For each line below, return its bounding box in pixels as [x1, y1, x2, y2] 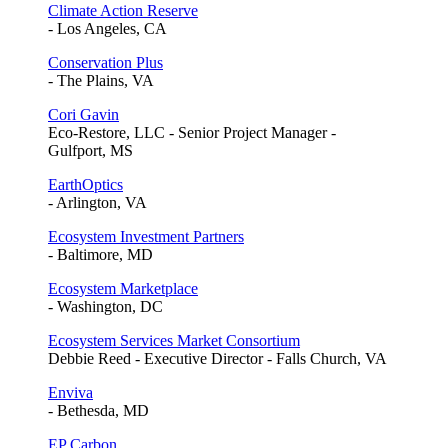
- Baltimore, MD [48, 246, 153, 264]
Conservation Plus [48, 54, 163, 72]
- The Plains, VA [48, 72, 154, 90]
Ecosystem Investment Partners [48, 228, 244, 246]
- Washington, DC [48, 298, 163, 316]
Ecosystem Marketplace [48, 280, 198, 298]
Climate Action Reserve [48, 2, 198, 20]
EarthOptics [48, 176, 123, 194]
